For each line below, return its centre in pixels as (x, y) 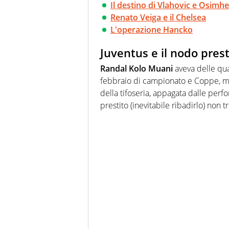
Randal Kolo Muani (136, 68)
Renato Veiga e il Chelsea (158, 18)
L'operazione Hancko (152, 30)
